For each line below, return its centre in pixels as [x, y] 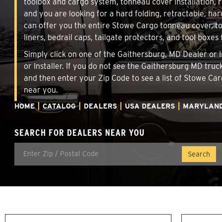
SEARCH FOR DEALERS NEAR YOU [80, 132]
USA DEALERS [150, 106]
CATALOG [59, 106]
